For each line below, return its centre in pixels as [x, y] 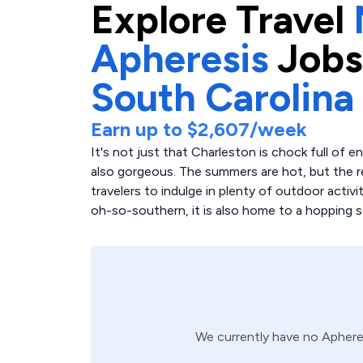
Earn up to [139, 129]
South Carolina [222, 97]
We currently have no [258, 337]
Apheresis [179, 58]
